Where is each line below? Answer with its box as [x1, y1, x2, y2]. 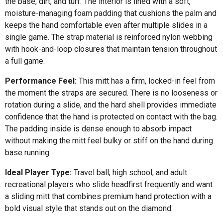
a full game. [5, 56, 45, 66]
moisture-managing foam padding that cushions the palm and [5, 8, 217, 18]
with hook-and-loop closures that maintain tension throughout [5, 44, 217, 54]
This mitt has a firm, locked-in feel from [77, 76, 215, 86]
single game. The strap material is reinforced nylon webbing [5, 32, 213, 42]
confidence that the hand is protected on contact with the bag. [5, 111, 218, 121]
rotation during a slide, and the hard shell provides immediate [5, 100, 217, 110]
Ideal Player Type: [5, 167, 72, 177]
